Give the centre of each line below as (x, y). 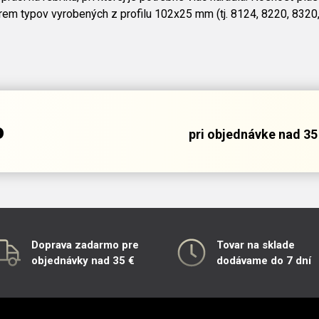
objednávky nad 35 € (83, 261)
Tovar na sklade (256, 245)
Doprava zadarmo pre (85, 245)
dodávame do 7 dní (264, 261)
